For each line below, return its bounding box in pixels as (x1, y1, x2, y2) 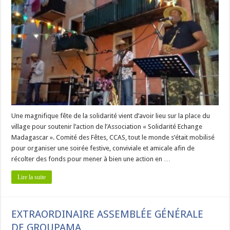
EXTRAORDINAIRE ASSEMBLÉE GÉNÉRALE (11, 207, 204, 220)
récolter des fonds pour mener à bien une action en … (11, 155, 171, 163)
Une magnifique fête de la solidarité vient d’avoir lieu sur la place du (11, 111, 210, 120)
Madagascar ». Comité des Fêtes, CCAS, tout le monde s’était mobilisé (11, 133, 215, 141)
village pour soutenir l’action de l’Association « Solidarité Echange (11, 122, 203, 130)
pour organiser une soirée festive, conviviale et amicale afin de (11, 144, 195, 152)
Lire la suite (17, 173, 46, 181)
